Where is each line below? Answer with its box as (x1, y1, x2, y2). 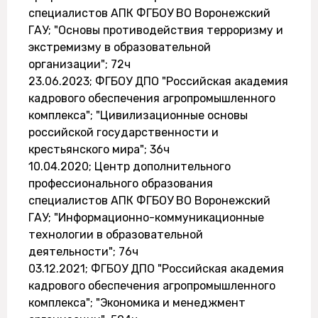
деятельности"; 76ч (28, 245, 138, 258)
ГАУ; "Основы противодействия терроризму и (28, 23, 283, 37)
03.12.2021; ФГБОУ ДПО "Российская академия (28, 262, 284, 275)
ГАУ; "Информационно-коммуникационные (28, 211, 264, 224)
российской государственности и (28, 126, 219, 139)
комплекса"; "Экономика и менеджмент (28, 296, 246, 309)
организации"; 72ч (28, 57, 131, 71)
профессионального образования (28, 177, 213, 190)
